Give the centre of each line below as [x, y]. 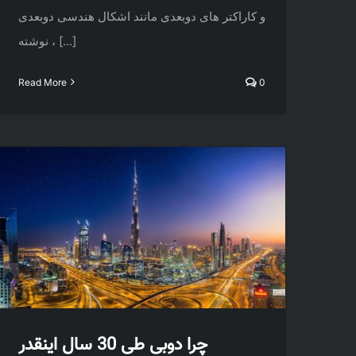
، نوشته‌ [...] [66, 41]
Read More [43, 82]
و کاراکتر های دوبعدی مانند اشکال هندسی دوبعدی [142, 16]
